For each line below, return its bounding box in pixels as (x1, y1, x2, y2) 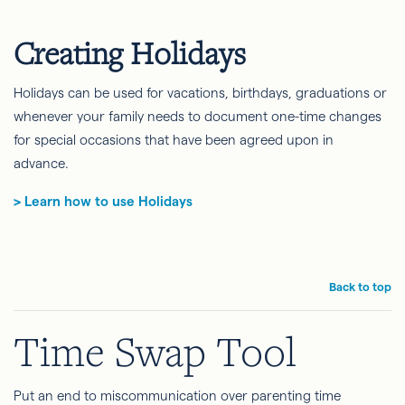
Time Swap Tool (14, 324, 297, 378)
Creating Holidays (14, 33, 246, 73)
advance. (14, 155, 69, 171)
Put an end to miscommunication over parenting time (14, 388, 341, 403)
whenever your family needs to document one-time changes (14, 108, 381, 124)
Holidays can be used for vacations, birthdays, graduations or (14, 85, 387, 100)
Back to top (329, 280, 391, 293)
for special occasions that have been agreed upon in (14, 132, 334, 147)
